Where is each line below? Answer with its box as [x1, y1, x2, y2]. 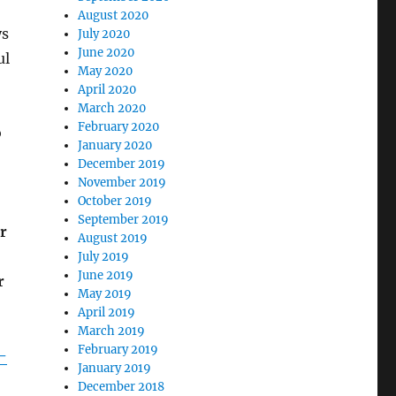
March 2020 [78, 101, 147, 117]
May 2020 [78, 64, 133, 80]
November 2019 [78, 175, 167, 191]
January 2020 [78, 138, 153, 154]
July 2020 [78, 27, 131, 42]
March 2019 [78, 324, 146, 339]
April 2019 [78, 305, 136, 321]
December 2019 [78, 156, 166, 172]
